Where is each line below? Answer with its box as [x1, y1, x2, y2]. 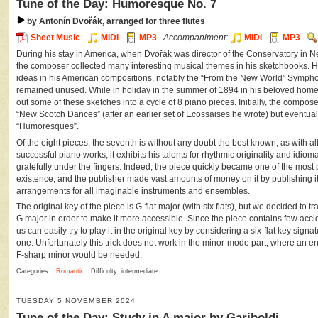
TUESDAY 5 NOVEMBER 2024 [16, 297, 136, 305]
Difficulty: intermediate [91, 268, 158, 275]
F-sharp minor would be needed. [16, 251, 142, 260]
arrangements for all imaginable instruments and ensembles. [16, 186, 250, 195]
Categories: [16, 268, 53, 275]
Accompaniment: [161, 33, 231, 43]
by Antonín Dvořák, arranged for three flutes [25, 17, 205, 26]
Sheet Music [31, 33, 80, 43]
